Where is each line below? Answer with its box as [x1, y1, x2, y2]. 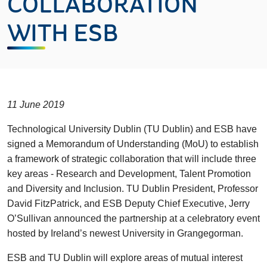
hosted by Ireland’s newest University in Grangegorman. [7, 228, 243, 238]
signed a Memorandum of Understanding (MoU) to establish [7, 139, 259, 149]
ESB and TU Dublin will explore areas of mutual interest [7, 253, 243, 263]
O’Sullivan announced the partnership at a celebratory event [7, 213, 260, 223]
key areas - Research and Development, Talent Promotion [7, 169, 251, 179]
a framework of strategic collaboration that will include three [7, 154, 256, 164]
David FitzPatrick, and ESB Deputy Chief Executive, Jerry [7, 198, 250, 209]
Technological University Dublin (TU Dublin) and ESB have [7, 124, 257, 134]
